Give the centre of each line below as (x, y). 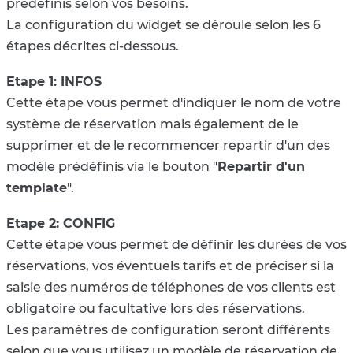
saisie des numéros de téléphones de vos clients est (171, 288)
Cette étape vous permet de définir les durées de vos (176, 245)
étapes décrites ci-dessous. (94, 46)
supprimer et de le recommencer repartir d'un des (168, 146)
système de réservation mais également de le (152, 124)
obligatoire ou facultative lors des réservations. (156, 309)
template (37, 188)
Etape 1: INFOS (54, 82)
